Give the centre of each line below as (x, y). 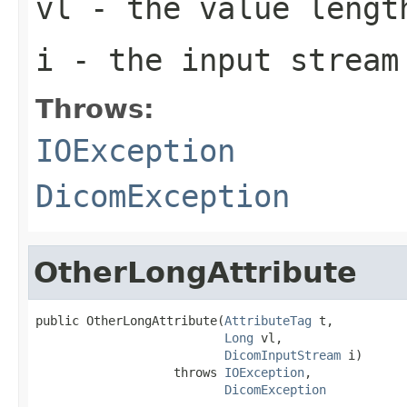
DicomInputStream (283, 355)
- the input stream (226, 60)
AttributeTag (268, 320)
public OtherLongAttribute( (130, 320)
